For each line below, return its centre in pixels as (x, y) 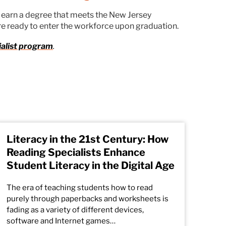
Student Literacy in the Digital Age (90, 165)
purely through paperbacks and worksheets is (87, 199)
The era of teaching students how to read (79, 188)
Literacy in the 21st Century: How (87, 139)
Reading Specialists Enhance (76, 152)
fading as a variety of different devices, (75, 210)
